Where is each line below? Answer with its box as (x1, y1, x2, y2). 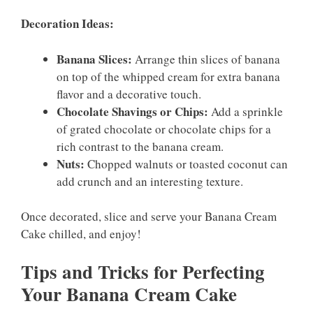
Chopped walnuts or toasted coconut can (85, 155, 288, 172)
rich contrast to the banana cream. (57, 138, 224, 154)
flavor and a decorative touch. (57, 85, 201, 102)
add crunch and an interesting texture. (57, 173, 243, 189)
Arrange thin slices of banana (132, 50, 280, 67)
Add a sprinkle (208, 103, 283, 119)
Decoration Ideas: (21, 15, 114, 33)
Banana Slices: (57, 50, 132, 68)
